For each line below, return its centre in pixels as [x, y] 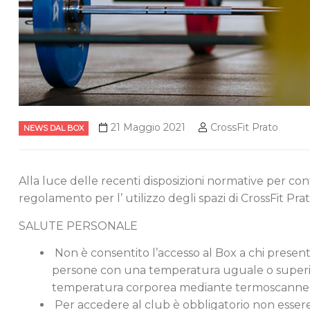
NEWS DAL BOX [54, 128]
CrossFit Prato [244, 128]
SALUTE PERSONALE [78, 226]
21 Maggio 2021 [148, 128]
